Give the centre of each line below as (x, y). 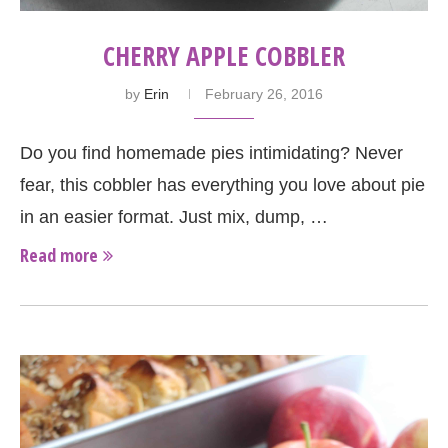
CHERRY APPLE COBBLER (224, 56)
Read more (59, 255)
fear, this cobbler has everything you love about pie (222, 185)
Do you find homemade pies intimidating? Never (211, 153)
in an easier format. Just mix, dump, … (174, 217)
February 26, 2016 (264, 94)
